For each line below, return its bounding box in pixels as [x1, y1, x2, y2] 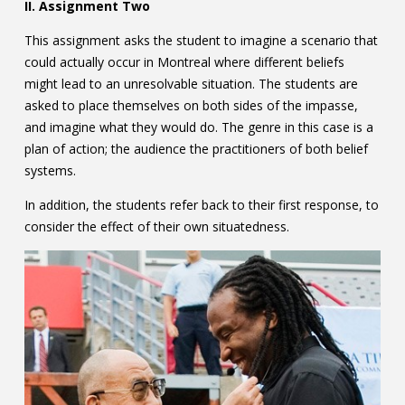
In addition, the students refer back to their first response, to [24, 196, 379, 214]
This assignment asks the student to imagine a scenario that [24, 32, 378, 50]
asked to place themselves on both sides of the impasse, [24, 97, 358, 115]
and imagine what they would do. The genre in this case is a [24, 118, 373, 137]
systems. [24, 162, 76, 180]
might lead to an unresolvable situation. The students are [24, 75, 358, 93]
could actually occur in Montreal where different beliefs [24, 53, 344, 71]
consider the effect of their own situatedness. [24, 218, 289, 236]
